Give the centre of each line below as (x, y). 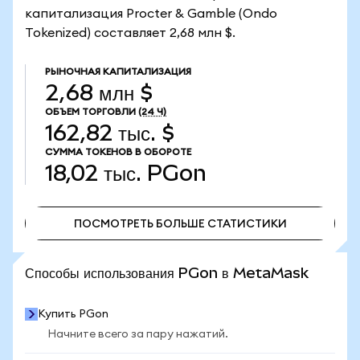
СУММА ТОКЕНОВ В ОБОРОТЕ (118, 152)
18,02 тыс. (93, 173)
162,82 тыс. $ (110, 133)
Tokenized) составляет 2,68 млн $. (130, 33)
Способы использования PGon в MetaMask (167, 273)
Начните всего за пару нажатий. (138, 334)
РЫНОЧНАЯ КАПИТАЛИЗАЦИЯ (118, 72)
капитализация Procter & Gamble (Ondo (151, 14)
